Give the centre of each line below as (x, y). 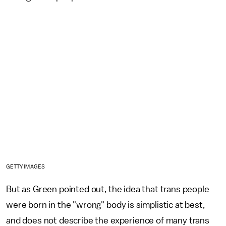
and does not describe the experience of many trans (108, 220)
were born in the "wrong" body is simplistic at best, (105, 205)
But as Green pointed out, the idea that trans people (108, 189)
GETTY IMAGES (25, 166)
